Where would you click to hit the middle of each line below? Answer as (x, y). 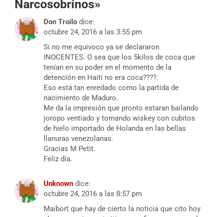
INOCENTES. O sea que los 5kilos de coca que (119, 57)
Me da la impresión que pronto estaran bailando (121, 108)
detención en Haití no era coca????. (101, 78)
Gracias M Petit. (70, 149)
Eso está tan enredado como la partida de (111, 88)
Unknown (58, 184)
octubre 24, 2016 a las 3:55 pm (93, 32)
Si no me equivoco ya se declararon (101, 47)
